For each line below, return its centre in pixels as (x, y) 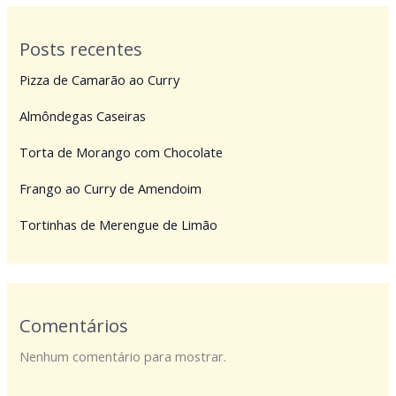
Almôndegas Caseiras (83, 116)
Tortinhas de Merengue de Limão (119, 225)
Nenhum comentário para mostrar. (123, 357)
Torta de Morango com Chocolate (122, 152)
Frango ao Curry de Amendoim (111, 189)
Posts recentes (81, 49)
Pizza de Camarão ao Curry (100, 80)
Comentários (74, 326)
